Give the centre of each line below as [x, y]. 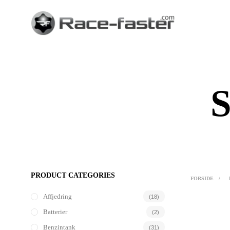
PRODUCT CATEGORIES [73, 175]
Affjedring [57, 196]
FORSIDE [202, 178]
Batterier [55, 212]
